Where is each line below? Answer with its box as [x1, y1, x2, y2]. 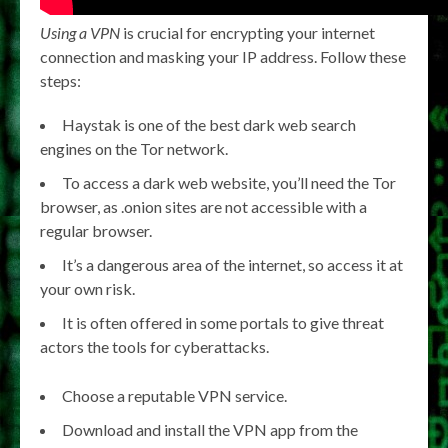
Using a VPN [40, 23, 120, 42]
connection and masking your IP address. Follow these [40, 47, 406, 66]
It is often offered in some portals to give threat [62, 313, 384, 332]
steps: [40, 71, 81, 90]
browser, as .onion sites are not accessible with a [40, 197, 367, 216]
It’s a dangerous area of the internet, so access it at [62, 255, 403, 274]
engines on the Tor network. [40, 139, 228, 158]
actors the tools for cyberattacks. [40, 337, 269, 356]
